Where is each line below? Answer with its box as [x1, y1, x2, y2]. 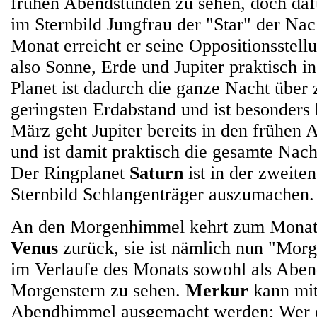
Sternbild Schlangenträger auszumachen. [11, 184, 314, 204]
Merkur [185, 280, 248, 301]
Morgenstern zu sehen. [11, 280, 185, 301]
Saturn [129, 163, 183, 183]
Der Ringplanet [11, 163, 129, 183]
